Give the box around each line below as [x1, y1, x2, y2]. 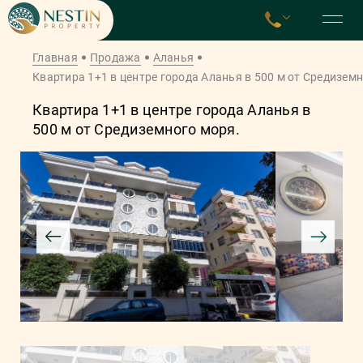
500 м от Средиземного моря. [32, 121, 240, 138]
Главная [32, 51, 78, 64]
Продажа [89, 51, 141, 64]
